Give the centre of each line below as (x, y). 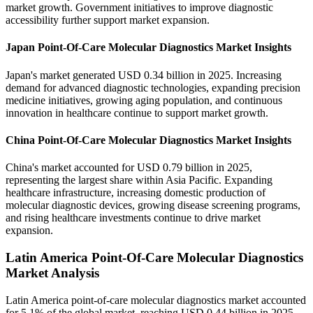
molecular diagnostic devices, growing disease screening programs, (153, 205)
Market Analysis (52, 272)
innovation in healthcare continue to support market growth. (137, 112)
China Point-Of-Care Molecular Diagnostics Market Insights (148, 140)
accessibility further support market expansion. (108, 20)
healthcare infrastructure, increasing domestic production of (136, 193)
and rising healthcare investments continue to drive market (133, 218)
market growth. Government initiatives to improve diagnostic (139, 8)
